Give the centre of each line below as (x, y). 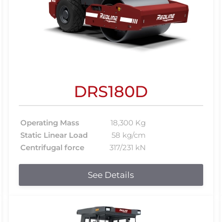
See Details (111, 175)
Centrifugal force (53, 147)
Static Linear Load (54, 135)
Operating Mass (50, 122)
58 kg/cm (129, 135)
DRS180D (111, 91)
